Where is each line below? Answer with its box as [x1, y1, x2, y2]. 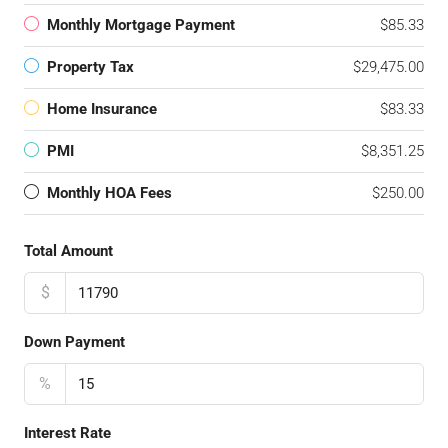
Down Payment [24, 333, 125, 351]
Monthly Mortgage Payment [47, 16, 235, 34]
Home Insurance [47, 100, 157, 118]
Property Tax [47, 58, 134, 76]
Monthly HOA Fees [47, 184, 172, 202]
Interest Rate [24, 424, 111, 442]
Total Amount [24, 242, 113, 260]
